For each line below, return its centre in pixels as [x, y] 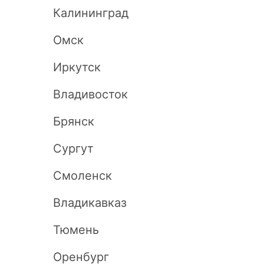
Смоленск [82, 176]
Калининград [91, 13]
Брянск [74, 121]
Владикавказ [90, 203]
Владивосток [90, 94]
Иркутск [77, 67]
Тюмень [76, 230]
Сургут [73, 148]
